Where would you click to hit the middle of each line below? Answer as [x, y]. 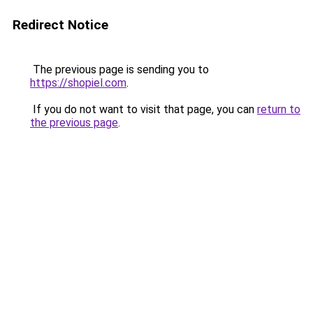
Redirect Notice [60, 25]
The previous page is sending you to [119, 70]
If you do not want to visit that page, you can [144, 109]
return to [279, 109]
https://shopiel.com [78, 83]
